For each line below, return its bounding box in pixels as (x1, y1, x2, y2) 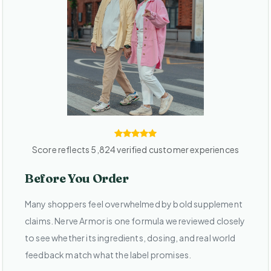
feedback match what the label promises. (25, 249, 192, 261)
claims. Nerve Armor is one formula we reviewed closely (25, 215, 246, 227)
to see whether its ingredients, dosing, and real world (25, 232, 236, 244)
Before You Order (25, 171, 129, 186)
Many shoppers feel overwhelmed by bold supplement (25, 198, 243, 210)
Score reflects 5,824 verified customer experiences (32, 144, 239, 155)
